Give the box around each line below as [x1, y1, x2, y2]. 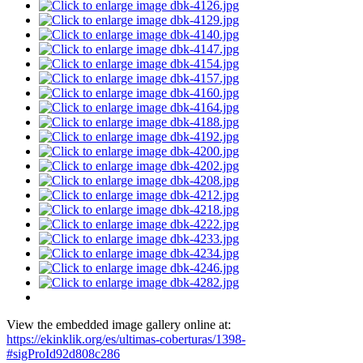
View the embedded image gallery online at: [6, 318, 231, 332]
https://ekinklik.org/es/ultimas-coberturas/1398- [6, 332, 246, 347]
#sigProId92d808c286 [6, 347, 120, 361]
